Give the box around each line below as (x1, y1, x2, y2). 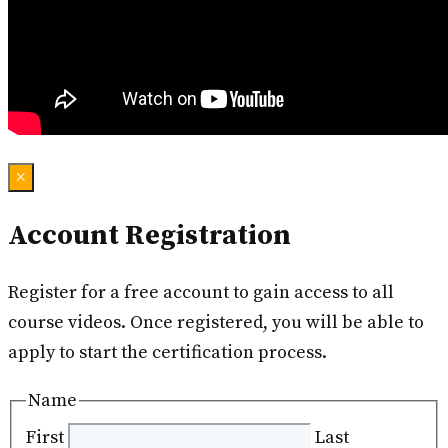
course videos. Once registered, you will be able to (8, 311, 424, 335)
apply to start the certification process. (8, 341, 327, 365)
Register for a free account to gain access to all (8, 281, 394, 305)
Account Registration (8, 218, 291, 254)
